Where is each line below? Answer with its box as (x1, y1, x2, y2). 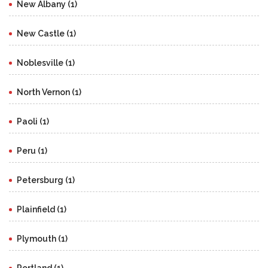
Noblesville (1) (17, 58, 75, 68)
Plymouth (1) (17, 234, 68, 244)
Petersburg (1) (17, 175, 75, 185)
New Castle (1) (17, 29, 76, 39)
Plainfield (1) (17, 205, 66, 215)
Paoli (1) (17, 117, 49, 127)
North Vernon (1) (17, 87, 81, 98)
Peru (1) (17, 146, 47, 156)
